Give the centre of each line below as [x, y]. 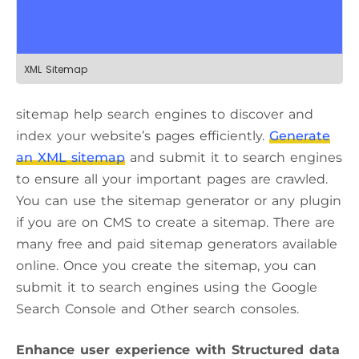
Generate [300, 136]
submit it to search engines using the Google [167, 288]
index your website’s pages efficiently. [143, 136]
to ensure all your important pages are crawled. [172, 179]
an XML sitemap [71, 158]
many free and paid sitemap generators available [177, 244]
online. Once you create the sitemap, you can [166, 266]
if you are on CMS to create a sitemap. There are [175, 223]
